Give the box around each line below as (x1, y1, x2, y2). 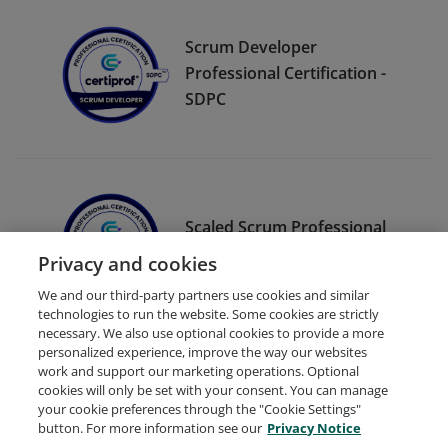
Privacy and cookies (38, 250, 218, 277)
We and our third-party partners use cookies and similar (38, 286, 370, 304)
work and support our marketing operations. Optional (38, 362, 360, 380)
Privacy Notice (267, 419, 362, 437)
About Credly (173, 409, 260, 428)
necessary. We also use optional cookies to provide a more (38, 324, 385, 342)
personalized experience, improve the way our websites (38, 343, 368, 361)
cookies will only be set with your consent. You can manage (38, 381, 389, 399)
